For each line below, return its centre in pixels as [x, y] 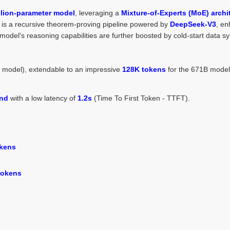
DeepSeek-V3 [193, 24]
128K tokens [144, 69]
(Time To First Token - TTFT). [141, 98]
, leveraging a [98, 13]
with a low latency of [43, 98]
